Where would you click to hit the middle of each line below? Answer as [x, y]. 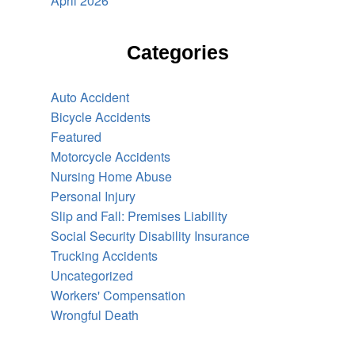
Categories [177, 52]
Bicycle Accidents [101, 116]
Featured [76, 136]
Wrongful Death [95, 315]
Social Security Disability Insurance [150, 235]
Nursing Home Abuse [111, 176]
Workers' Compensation [118, 295]
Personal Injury [93, 196]
